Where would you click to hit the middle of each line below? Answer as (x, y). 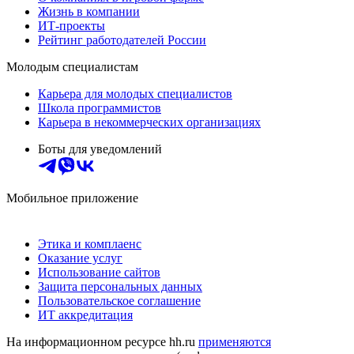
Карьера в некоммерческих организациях (149, 122)
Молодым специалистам (72, 67)
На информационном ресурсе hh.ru (102, 342)
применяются (235, 342)
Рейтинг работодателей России (122, 40)
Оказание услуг (80, 258)
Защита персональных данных (120, 287)
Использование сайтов (99, 273)
